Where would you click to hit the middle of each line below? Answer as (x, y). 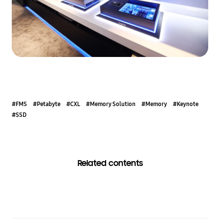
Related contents (110, 164)
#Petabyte (47, 104)
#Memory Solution (111, 104)
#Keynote (186, 104)
